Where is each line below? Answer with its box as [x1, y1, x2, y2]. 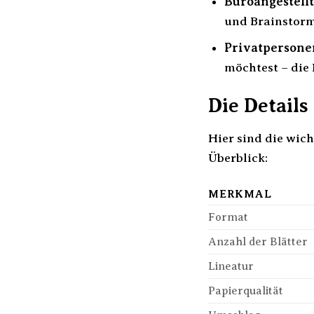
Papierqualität [208, 285, 283, 298]
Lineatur [208, 260, 254, 273]
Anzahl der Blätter [208, 235, 308, 249]
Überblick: [208, 151, 268, 165]
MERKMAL [208, 188, 272, 201]
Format [208, 211, 248, 224]
